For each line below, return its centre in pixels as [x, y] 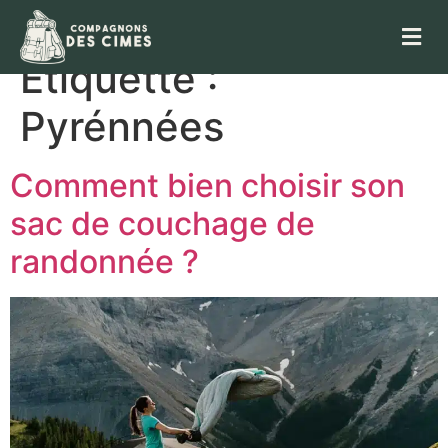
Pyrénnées [122, 127]
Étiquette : [119, 79]
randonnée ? [104, 262]
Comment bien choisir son [207, 186]
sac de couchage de [162, 224]
